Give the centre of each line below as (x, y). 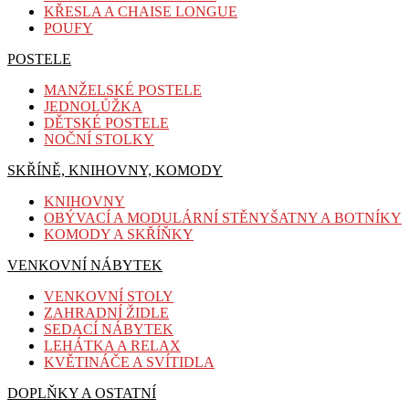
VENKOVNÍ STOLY (109, 296)
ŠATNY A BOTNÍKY (336, 217)
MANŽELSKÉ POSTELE (123, 89)
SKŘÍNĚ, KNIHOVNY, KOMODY (115, 170)
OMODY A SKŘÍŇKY (124, 234)
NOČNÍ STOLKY (99, 139)
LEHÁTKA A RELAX (112, 345)
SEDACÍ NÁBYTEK (109, 329)
